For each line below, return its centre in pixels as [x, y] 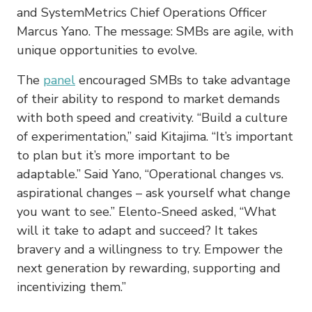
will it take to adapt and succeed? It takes [137, 230]
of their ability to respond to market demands [148, 99]
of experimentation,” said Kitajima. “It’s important [155, 136]
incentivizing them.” [71, 287]
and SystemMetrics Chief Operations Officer [142, 12]
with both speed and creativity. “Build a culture [152, 117]
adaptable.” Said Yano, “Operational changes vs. [150, 174]
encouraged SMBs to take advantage [183, 80]
